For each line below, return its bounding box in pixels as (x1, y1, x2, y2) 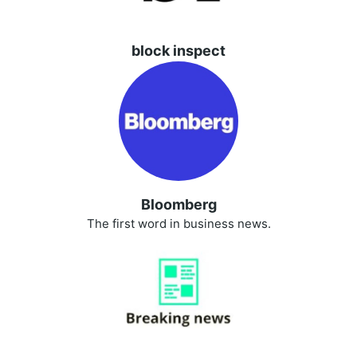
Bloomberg (140, 196, 217, 214)
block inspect (131, 42, 226, 60)
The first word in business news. (86, 216, 271, 232)
